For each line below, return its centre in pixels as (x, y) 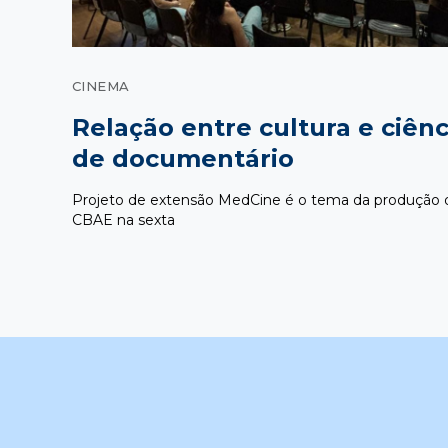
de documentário (183, 159)
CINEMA (101, 86)
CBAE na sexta (123, 220)
